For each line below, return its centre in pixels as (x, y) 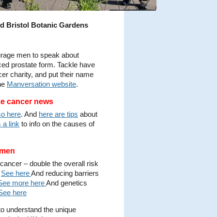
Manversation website (41, 85)
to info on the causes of (57, 124)
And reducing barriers (65, 174)
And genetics (67, 183)
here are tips (58, 115)
